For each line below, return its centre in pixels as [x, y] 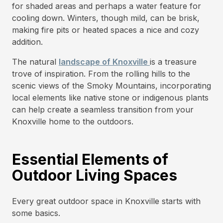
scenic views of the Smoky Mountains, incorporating [111, 86]
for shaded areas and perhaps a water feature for [107, 6]
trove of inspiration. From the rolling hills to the [101, 74]
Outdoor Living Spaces [95, 175]
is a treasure [173, 62]
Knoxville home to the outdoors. [73, 121]
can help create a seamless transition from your [103, 110]
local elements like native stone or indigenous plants [110, 98]
